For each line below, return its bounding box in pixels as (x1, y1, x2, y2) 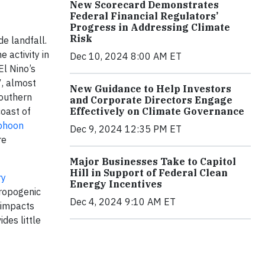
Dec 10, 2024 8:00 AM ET (70, 50, 182, 62)
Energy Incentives (70, 177, 162, 190)
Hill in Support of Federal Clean (70, 166, 228, 179)
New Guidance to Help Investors (70, 82, 231, 95)
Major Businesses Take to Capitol (70, 155, 236, 167)
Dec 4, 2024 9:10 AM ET (70, 195, 176, 208)
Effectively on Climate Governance (70, 105, 244, 117)
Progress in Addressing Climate (70, 21, 230, 33)
